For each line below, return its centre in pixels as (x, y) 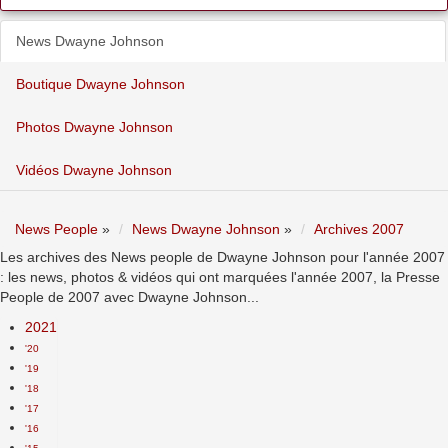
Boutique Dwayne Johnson (100, 84)
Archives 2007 (359, 229)
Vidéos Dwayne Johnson (94, 170)
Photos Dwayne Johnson (94, 127)
